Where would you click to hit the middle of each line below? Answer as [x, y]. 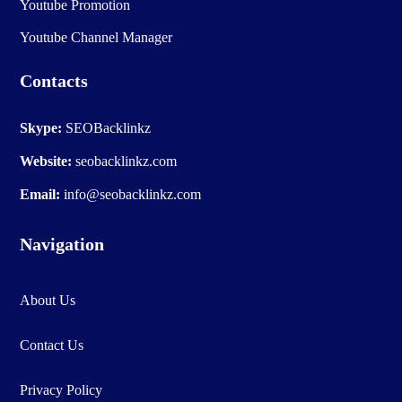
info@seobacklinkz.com [133, 194]
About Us [48, 300]
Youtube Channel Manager [96, 37]
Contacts [54, 80]
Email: [40, 194]
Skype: [41, 127]
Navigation [62, 244]
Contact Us [52, 345]
